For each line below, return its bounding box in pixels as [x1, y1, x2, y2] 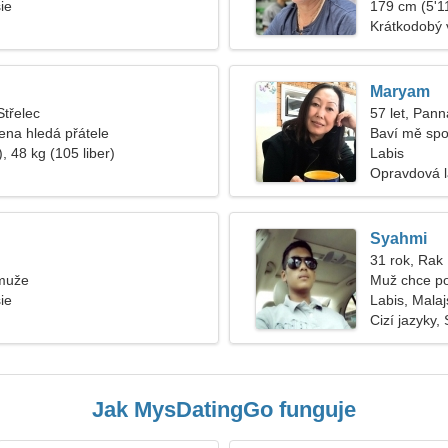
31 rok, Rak [370, 252, 443, 268]
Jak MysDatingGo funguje [92, 397, 356, 422]
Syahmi [370, 230, 427, 247]
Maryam [370, 83, 430, 100]
